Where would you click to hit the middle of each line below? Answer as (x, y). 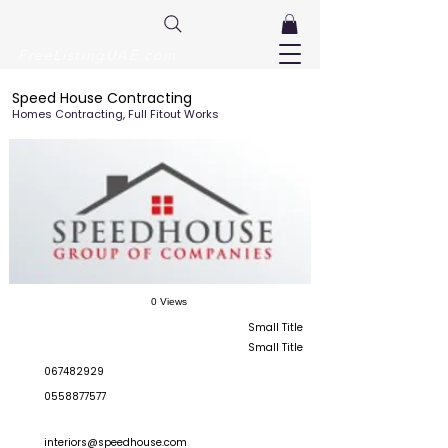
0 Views (169, 302)
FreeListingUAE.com (97, 55)
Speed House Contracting (102, 98)
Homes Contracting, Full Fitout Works (115, 114)
